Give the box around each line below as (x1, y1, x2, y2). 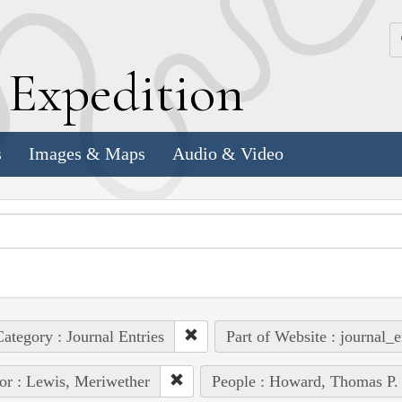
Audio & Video (172, 144, 284, 164)
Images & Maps (29, 144, 145, 164)
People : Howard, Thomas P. (211, 371, 398, 390)
